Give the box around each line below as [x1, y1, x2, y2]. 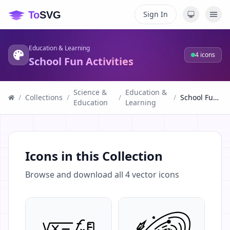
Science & [73, 87, 107, 97]
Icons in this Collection [25, 147, 163, 164]
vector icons [130, 169, 179, 180]
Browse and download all [25, 169, 125, 180]
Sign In [143, 9, 168, 19]
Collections [25, 92, 63, 102]
